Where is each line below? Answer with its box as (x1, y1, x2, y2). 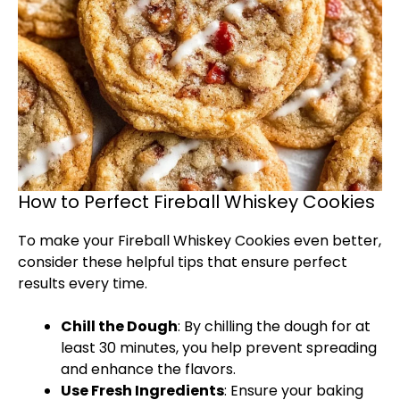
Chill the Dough (61, 316, 178, 337)
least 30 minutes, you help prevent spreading (61, 337, 377, 358)
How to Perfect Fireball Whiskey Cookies (18, 189, 375, 214)
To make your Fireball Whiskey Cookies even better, (18, 230, 381, 251)
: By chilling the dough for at (178, 316, 371, 337)
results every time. (18, 273, 147, 294)
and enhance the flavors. (61, 359, 236, 379)
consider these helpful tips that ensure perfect (18, 252, 347, 272)
